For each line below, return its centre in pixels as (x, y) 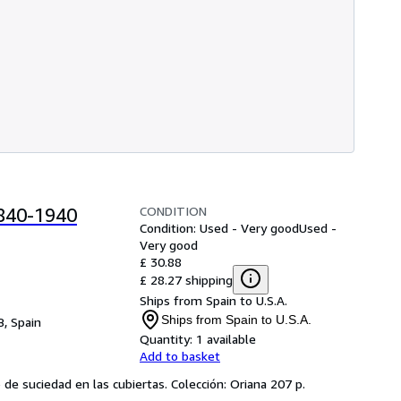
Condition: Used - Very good (219, 227)
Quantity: (166, 338)
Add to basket (180, 355)
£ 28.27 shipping (186, 279)
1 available (226, 338)
